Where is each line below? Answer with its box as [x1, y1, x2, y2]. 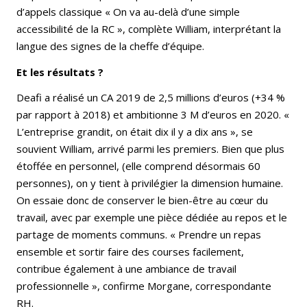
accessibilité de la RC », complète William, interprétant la [16, 22, 281, 36]
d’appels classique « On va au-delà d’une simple [16, 5, 240, 19]
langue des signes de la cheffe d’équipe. [16, 39, 204, 53]
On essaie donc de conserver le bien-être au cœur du [16, 193, 268, 208]
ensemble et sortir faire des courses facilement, [16, 245, 244, 259]
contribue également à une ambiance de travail [16, 262, 236, 276]
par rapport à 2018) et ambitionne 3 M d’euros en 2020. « [16, 108, 289, 122]
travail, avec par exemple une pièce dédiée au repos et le [16, 210, 287, 225]
